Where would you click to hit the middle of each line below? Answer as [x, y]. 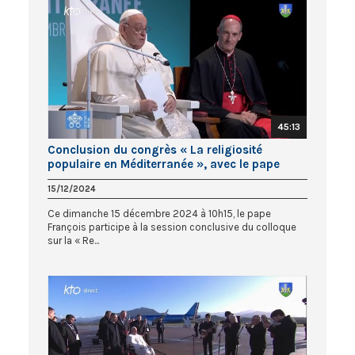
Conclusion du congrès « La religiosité [155, 149]
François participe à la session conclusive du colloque [172, 227]
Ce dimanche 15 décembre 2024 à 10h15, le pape [159, 213]
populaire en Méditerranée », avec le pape [164, 164]
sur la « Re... [73, 240]
